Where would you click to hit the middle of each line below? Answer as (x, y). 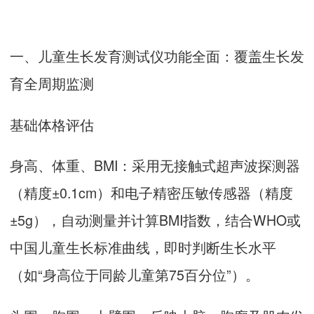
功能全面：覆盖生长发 (234, 56)
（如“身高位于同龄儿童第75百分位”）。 (135, 275)
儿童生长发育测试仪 (101, 56)
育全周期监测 (52, 83)
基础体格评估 (52, 124)
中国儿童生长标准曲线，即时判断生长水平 (143, 247)
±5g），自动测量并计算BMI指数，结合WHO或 (155, 220)
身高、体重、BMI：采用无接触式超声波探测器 (155, 165)
